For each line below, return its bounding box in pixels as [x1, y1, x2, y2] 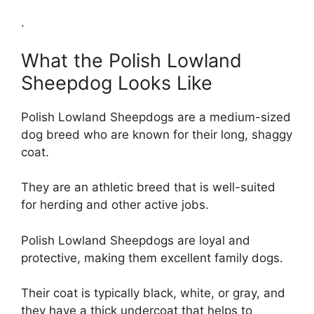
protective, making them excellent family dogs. [21, 250, 283, 265]
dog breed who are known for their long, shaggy [21, 127, 292, 142]
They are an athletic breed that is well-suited [21, 180, 275, 195]
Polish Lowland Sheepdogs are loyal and [21, 233, 250, 247]
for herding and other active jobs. [21, 198, 209, 212]
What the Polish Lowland [21, 48, 242, 72]
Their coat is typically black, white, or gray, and [21, 286, 285, 301]
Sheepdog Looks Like [21, 71, 212, 95]
